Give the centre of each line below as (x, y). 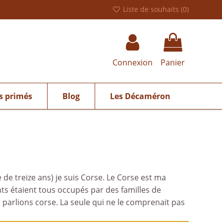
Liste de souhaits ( (152, 9)
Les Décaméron (140, 96)
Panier (173, 63)
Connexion (133, 63)
